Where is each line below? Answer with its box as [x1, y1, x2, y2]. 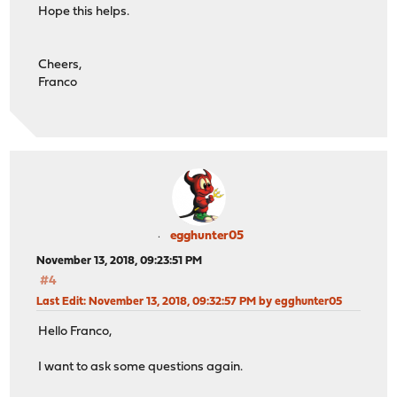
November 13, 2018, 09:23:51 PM [36, 254, 203, 267]
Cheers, [38, 58, 82, 73]
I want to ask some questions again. [38, 361, 244, 375]
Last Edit [36, 295, 84, 307]
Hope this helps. [38, 5, 130, 19]
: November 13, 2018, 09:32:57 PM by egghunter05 [83, 295, 343, 307]
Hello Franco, [38, 325, 113, 339]
